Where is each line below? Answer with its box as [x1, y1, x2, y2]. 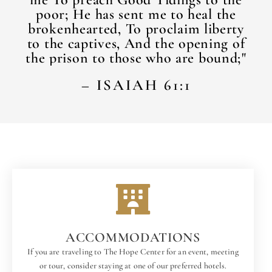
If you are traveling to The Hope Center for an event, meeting [27, 246, 239, 257]
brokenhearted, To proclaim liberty [28, 20, 244, 38]
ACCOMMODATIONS [66, 229, 200, 246]
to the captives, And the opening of [27, 35, 245, 53]
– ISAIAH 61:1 [81, 76, 191, 95]
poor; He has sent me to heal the [36, 5, 236, 24]
